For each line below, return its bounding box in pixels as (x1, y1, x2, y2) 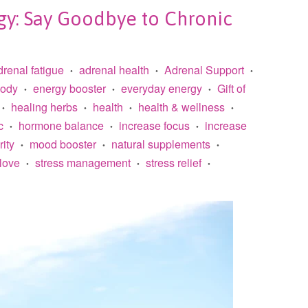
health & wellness (138, 98, 225, 115)
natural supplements (111, 135, 210, 152)
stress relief (146, 154, 201, 170)
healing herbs (11, 98, 78, 115)
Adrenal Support (164, 61, 244, 78)
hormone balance (19, 117, 104, 133)
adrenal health (79, 61, 149, 78)
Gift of (217, 80, 245, 96)
